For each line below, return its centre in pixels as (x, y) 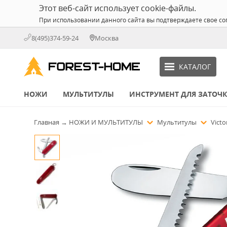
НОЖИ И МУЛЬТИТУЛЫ (107, 122)
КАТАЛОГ (195, 66)
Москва (107, 38)
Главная (47, 122)
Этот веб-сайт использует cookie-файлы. (118, 8)
